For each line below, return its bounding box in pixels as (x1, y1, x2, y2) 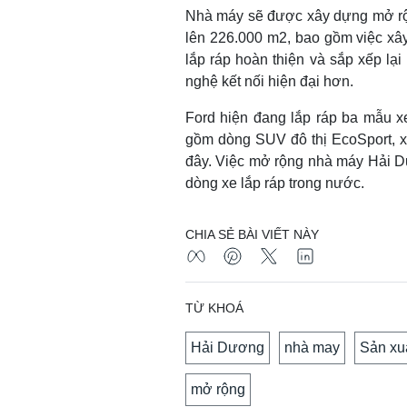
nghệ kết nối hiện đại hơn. (185, 73, 353, 89)
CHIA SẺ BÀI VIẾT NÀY (185, 226, 319, 242)
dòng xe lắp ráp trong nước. (185, 174, 364, 191)
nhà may (284, 339, 340, 355)
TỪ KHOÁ (185, 300, 243, 315)
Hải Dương (191, 339, 264, 355)
